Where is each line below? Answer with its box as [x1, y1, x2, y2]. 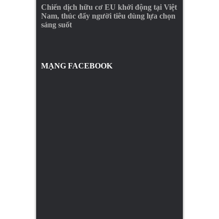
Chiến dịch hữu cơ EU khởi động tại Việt [41, 2, 177, 11]
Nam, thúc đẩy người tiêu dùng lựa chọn [41, 11, 175, 20]
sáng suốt [41, 20, 72, 29]
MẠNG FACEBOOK [41, 61, 112, 70]
